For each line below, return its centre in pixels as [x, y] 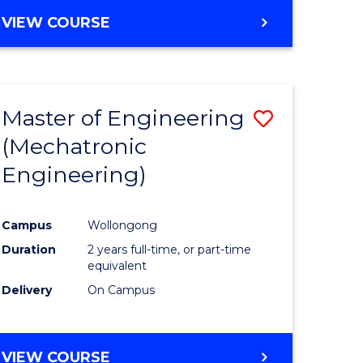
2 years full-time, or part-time [170, 249]
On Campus [122, 290]
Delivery [27, 290]
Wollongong [123, 225]
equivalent [117, 265]
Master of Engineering [124, 117]
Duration [29, 249]
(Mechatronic [75, 146]
